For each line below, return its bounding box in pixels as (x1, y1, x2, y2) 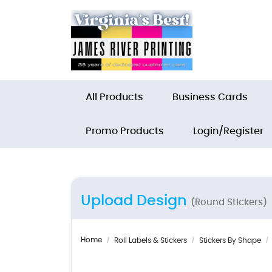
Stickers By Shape (199, 237, 261, 244)
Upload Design (81, 194, 191, 208)
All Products (86, 92, 143, 102)
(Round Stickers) (191, 198, 267, 207)
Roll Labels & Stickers (114, 237, 187, 244)
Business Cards (172, 92, 248, 102)
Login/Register (193, 126, 263, 136)
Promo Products (86, 126, 164, 136)
